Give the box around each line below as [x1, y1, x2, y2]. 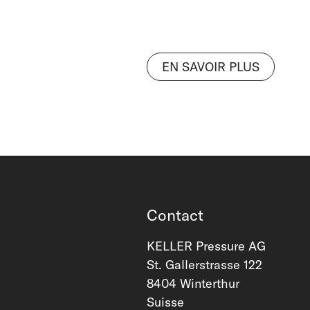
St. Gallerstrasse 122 [147, 257, 262, 273]
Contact [147, 205, 203, 226]
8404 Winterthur [147, 275, 239, 292]
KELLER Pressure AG [147, 238, 266, 255]
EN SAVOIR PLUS [161, 59, 259, 75]
